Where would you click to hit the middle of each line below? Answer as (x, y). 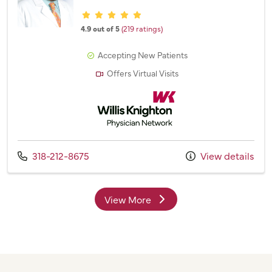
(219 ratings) (142, 28)
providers (156, 205)
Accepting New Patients (143, 55)
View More (128, 199)
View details (226, 155)
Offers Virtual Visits (143, 73)
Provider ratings (121, 12)
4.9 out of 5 (100, 28)
